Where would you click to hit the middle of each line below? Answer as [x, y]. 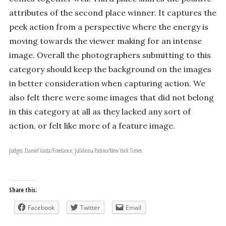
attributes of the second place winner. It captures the [112, 13]
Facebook [41, 208]
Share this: [23, 190]
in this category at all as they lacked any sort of [100, 112]
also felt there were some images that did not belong [111, 98]
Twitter [90, 208]
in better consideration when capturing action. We [107, 83]
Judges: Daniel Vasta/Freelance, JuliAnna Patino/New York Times [83, 151]
